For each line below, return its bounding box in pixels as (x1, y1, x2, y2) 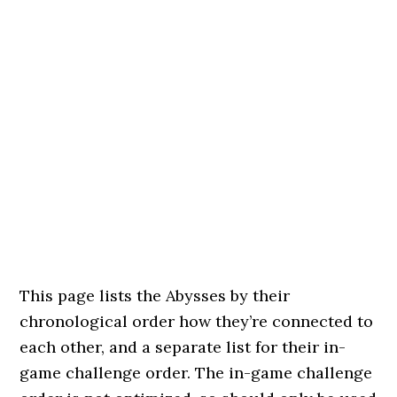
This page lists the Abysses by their (19, 285, 291, 306)
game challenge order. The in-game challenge (19, 362, 373, 383)
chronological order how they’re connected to (19, 311, 374, 331)
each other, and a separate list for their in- (19, 337, 346, 357)
